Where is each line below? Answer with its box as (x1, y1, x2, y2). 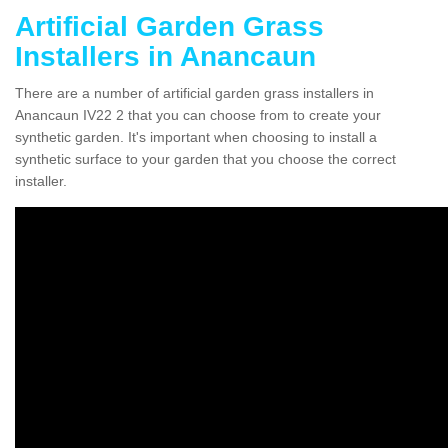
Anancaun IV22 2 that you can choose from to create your (15, 106, 381, 123)
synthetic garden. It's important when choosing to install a (15, 128, 377, 145)
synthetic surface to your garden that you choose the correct (15, 150, 396, 167)
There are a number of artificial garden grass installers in (15, 84, 374, 101)
